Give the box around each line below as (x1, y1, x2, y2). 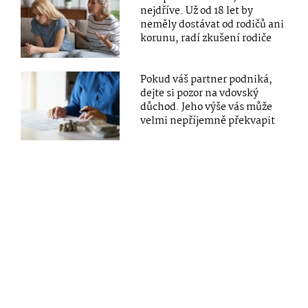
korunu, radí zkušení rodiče (140, 30, 272, 47)
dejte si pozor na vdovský (140, 85, 259, 102)
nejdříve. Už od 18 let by (140, 2, 254, 19)
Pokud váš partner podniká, (140, 71, 273, 89)
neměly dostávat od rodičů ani (140, 16, 285, 33)
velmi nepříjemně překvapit (140, 113, 276, 130)
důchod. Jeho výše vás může (140, 99, 273, 116)
